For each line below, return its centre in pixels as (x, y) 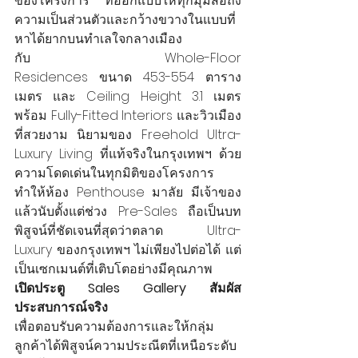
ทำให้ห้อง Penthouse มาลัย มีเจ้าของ (128, 192)
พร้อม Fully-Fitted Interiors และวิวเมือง (128, 115)
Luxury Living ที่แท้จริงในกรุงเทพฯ (117, 153)
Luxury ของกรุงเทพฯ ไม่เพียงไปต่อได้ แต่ (128, 249)
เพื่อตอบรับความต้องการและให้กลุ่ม (114, 326)
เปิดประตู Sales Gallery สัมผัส (128, 288)
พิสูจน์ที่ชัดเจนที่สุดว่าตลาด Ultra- (128, 230)
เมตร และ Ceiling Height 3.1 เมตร (128, 96)
